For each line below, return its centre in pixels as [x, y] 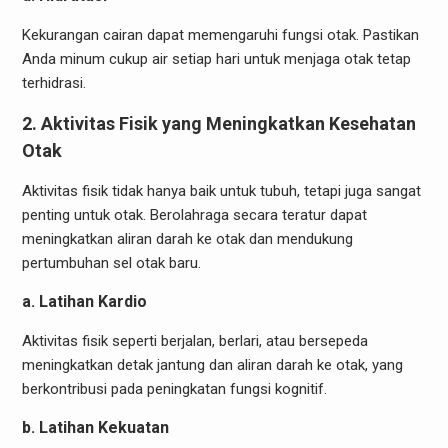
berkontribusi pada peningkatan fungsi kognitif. [174, 388]
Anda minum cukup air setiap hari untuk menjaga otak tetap [216, 58]
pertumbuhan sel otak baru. [111, 262]
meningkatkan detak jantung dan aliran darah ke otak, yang [212, 364]
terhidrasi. [53, 82]
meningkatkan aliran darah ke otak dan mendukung [187, 238]
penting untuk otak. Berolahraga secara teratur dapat [194, 214]
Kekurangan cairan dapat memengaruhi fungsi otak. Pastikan [220, 34]
